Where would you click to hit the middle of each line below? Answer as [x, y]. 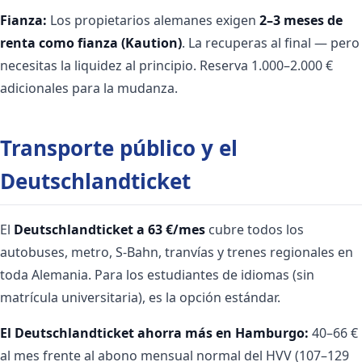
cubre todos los [255, 229]
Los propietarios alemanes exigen [153, 20]
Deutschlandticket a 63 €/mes [109, 229]
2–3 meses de [301, 20]
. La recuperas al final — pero [271, 42]
